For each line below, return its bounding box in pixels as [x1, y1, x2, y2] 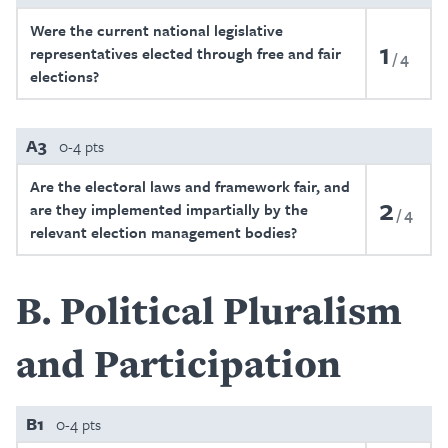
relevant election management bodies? [30, 221, 297, 243]
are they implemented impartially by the [30, 198, 308, 220]
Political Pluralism [60, 284, 402, 336]
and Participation [16, 337, 341, 389]
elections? [30, 65, 99, 87]
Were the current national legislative [30, 19, 283, 41]
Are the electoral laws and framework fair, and [30, 175, 350, 197]
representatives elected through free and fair [30, 42, 341, 64]
